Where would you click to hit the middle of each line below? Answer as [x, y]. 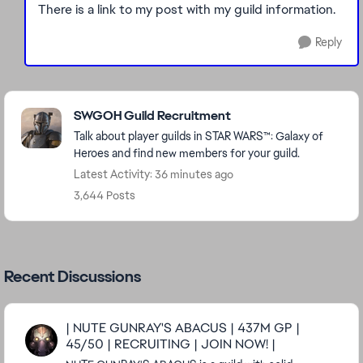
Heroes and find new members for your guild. [187, 153]
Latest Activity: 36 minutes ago [154, 174]
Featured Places [62, 100]
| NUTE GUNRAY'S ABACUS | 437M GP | [183, 328]
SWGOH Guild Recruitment [152, 115]
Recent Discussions [73, 276]
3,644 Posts [105, 195]
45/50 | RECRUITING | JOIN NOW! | [171, 344]
